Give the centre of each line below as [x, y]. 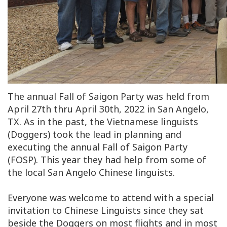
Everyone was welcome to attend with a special [111, 197]
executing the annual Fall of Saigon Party [98, 147]
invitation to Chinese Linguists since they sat [106, 210]
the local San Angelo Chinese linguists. [91, 172]
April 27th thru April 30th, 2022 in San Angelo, [108, 109]
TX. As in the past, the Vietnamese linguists [103, 121]
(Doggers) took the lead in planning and [94, 134]
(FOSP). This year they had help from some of [107, 159]
